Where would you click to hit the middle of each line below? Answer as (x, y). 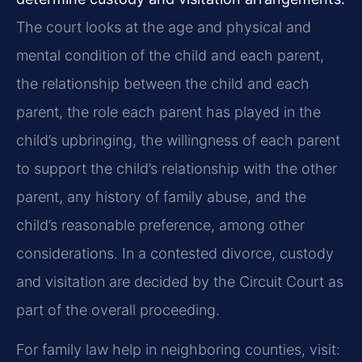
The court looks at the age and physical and (164, 27)
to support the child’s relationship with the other (177, 168)
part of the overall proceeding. (118, 309)
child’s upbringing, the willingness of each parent (178, 140)
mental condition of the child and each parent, (170, 55)
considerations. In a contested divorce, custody (175, 253)
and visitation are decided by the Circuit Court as (180, 281)
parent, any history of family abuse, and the (161, 196)
